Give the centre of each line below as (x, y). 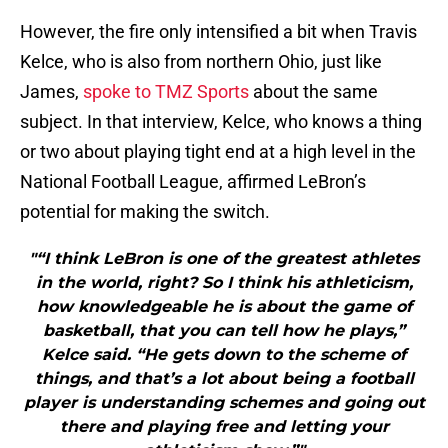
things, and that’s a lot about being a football (224, 379)
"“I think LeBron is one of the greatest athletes (224, 259)
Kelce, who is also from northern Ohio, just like (201, 62)
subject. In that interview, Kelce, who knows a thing (221, 122)
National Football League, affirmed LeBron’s (193, 182)
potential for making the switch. (145, 212)
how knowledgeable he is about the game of (224, 307)
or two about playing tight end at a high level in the (218, 152)
